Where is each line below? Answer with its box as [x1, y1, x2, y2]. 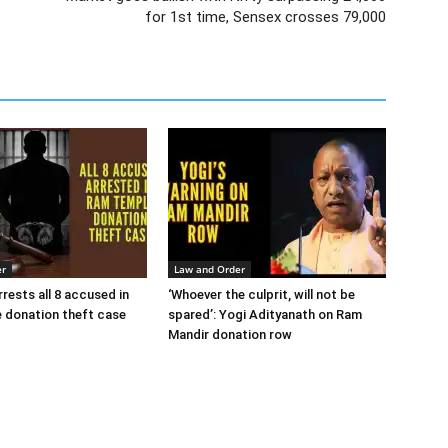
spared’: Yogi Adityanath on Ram [168, 307, 362, 322]
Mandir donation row [168, 327, 292, 342]
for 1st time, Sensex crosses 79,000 [145, 8, 386, 26]
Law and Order [174, 262, 245, 276]
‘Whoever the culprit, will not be [168, 287, 355, 302]
